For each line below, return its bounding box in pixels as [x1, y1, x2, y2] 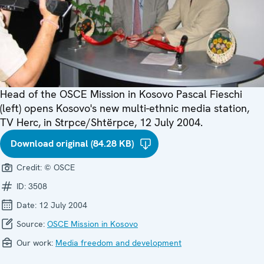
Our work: [14, 237, 55, 248]
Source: [14, 218, 47, 229]
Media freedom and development [55, 237, 181, 248]
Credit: [14, 161, 44, 173]
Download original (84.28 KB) [11, 137, 134, 150]
